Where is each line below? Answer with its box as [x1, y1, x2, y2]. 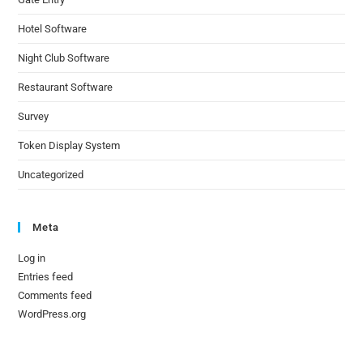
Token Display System [18, 139, 121, 152]
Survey [18, 110, 49, 123]
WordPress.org [18, 308, 87, 321]
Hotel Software [18, 23, 88, 36]
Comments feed [18, 289, 92, 302]
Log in [18, 252, 46, 265]
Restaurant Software [18, 81, 113, 94]
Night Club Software [18, 52, 110, 65]
